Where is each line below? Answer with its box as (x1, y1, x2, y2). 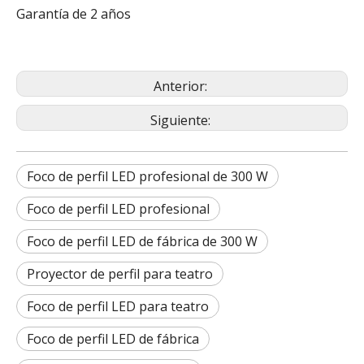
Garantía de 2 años (16, 5, 131, 23)
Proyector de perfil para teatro (27, 265, 213, 283)
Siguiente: (150, 111, 214, 129)
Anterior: (154, 77, 210, 95)
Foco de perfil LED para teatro (27, 297, 209, 315)
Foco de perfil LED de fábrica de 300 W (27, 232, 258, 250)
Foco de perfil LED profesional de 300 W (27, 167, 268, 185)
